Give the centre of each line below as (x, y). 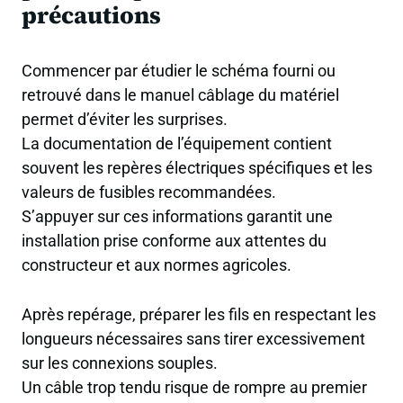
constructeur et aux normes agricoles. (157, 265)
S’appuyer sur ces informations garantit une (177, 217)
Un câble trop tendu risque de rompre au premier (194, 387)
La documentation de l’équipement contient (177, 144)
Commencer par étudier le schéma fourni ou (179, 71)
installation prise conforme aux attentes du (174, 241)
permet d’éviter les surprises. (125, 120)
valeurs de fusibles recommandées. (149, 193)
